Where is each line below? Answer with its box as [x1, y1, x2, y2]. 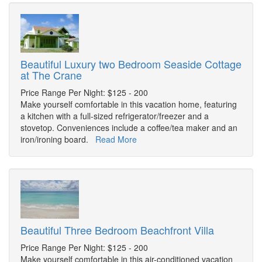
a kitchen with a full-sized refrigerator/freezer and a [20, 110, 209, 122]
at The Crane [20, 67, 82, 83]
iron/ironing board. [20, 133, 95, 146]
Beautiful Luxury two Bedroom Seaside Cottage [20, 56, 242, 72]
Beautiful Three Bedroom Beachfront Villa [20, 222, 214, 238]
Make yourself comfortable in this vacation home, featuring [20, 98, 237, 111]
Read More [95, 133, 137, 146]
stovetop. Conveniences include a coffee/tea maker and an [20, 122, 237, 134]
